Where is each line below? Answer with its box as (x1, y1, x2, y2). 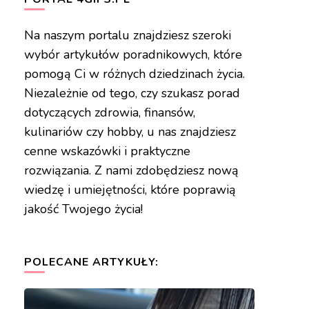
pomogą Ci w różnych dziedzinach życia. (23, 66, 245, 83)
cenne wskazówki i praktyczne (23, 143, 190, 160)
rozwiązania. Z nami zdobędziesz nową (23, 162, 239, 179)
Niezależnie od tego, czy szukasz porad (23, 85, 240, 102)
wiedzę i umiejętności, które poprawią (23, 181, 236, 199)
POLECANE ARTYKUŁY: (23, 255, 159, 270)
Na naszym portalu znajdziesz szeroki (23, 27, 231, 44)
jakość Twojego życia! (23, 201, 143, 218)
